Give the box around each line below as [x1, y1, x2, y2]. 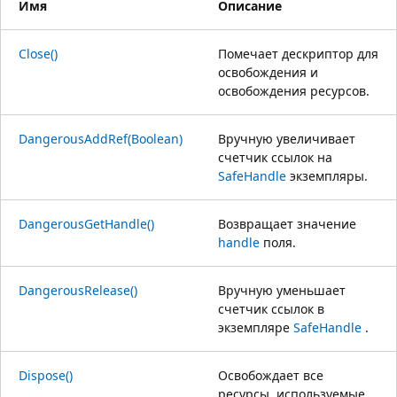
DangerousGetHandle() [19, 214, 154, 232]
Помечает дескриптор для [218, 44, 378, 62]
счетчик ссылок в [218, 300, 324, 317]
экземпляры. [286, 167, 368, 184]
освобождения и [218, 63, 318, 81]
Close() [19, 44, 58, 62]
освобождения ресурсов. [218, 82, 370, 99]
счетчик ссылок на [218, 148, 332, 166]
